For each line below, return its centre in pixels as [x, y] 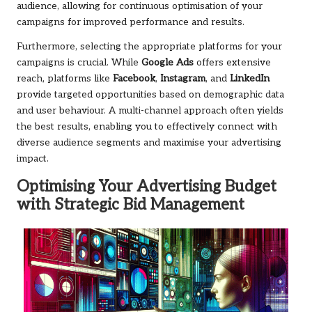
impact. [33, 159]
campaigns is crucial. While [79, 63]
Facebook [134, 79]
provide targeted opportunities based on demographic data [150, 95]
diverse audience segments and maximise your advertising [149, 143]
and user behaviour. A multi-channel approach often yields [150, 111]
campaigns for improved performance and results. [131, 23]
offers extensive [232, 63]
